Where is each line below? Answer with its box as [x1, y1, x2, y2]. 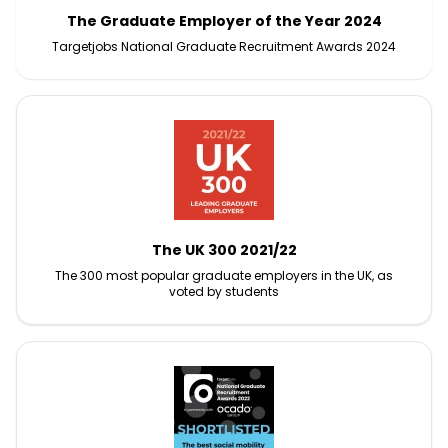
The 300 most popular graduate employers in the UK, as [55, 267, 393, 284]
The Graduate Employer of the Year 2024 [66, 11, 382, 31]
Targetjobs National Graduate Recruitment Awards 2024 [52, 38, 396, 55]
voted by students [169, 283, 279, 300]
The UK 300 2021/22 [151, 240, 297, 260]
